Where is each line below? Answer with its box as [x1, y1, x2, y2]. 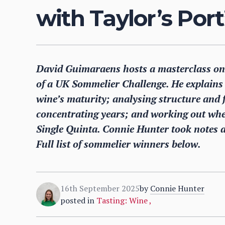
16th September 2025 [60, 183, 140, 194]
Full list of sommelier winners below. [36, 137, 201, 151]
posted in [60, 195, 94, 206]
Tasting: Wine [96, 195, 149, 206]
